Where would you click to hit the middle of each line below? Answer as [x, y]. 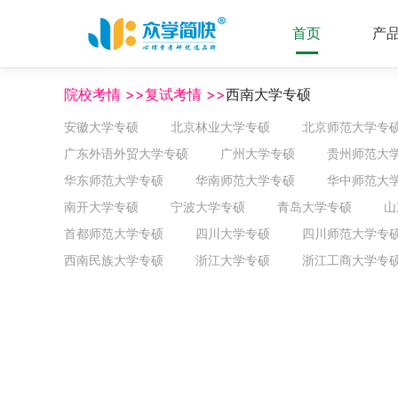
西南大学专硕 [268, 94]
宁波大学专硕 [208, 207]
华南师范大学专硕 [245, 180]
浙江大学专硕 [233, 260]
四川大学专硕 [233, 233]
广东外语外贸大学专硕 [126, 153]
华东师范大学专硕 [114, 180]
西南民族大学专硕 [114, 260]
